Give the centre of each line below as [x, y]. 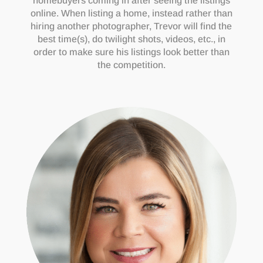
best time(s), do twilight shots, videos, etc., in [131, 39]
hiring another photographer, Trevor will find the [131, 26]
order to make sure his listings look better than [131, 52]
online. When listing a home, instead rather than [131, 13]
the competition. [131, 65]
